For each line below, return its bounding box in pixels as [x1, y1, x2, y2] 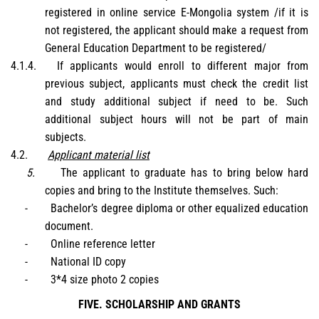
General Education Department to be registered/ [45, 41, 266, 55]
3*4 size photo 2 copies [50, 272, 159, 286]
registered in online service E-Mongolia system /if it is [45, 5, 308, 19]
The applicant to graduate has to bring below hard [60, 165, 309, 179]
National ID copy [50, 254, 126, 268]
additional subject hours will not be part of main [45, 112, 308, 126]
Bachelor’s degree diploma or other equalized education [51, 201, 309, 215]
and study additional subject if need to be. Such [45, 94, 308, 108]
